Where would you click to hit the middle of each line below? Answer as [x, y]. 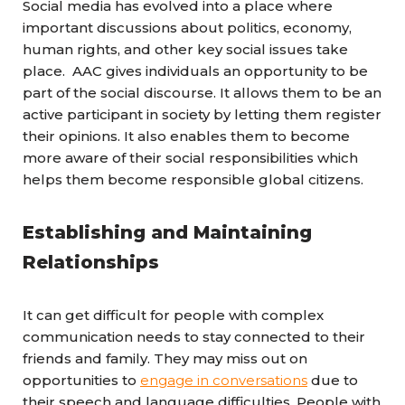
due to [333, 380]
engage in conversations [224, 380]
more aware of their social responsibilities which [190, 158]
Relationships [91, 262]
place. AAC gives [84, 71]
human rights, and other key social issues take [185, 49]
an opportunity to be [296, 71]
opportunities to [81, 380]
